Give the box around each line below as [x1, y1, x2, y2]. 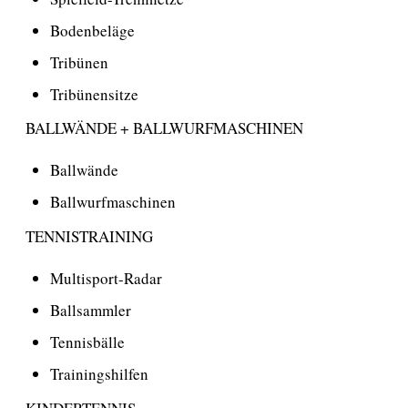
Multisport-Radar [50, 268, 163, 289]
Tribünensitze [50, 83, 139, 105]
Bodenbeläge [50, 19, 136, 41]
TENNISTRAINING [25, 225, 153, 247]
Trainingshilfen [50, 363, 149, 384]
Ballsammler [50, 300, 132, 321]
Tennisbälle [50, 331, 126, 352]
